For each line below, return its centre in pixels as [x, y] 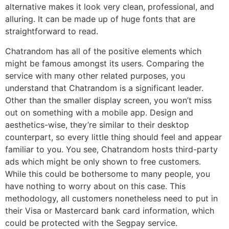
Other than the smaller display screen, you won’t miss [108, 100]
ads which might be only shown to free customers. [103, 161]
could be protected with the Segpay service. [91, 223]
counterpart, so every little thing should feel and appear [113, 137]
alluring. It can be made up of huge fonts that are [100, 19]
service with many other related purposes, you [95, 75]
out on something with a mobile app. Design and [99, 112]
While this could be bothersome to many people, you [108, 174]
